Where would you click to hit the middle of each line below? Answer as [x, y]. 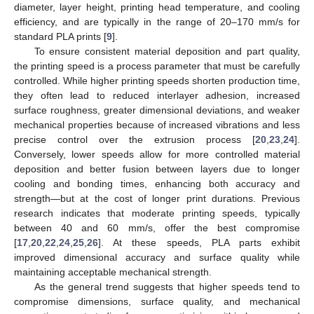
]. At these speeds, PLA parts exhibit [199, 242]
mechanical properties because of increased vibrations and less [157, 124]
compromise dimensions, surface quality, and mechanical [157, 301]
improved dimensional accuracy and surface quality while [157, 257]
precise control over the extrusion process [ [135, 139]
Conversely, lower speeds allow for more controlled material [157, 154]
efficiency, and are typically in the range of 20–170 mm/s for [157, 21]
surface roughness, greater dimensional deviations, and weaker [157, 110]
